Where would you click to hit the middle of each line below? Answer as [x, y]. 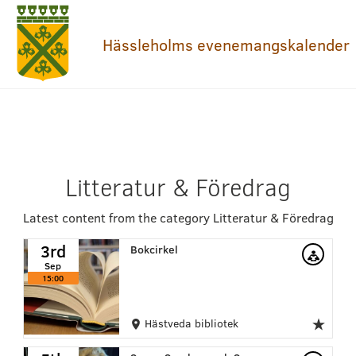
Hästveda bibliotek [190, 323]
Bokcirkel [154, 249]
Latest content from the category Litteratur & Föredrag [178, 217]
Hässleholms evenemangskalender [226, 44]
